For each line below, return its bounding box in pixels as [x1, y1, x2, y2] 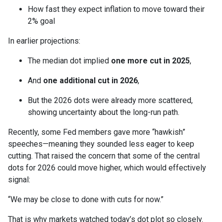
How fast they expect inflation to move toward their [28, 4, 205, 14]
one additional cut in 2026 [43, 76, 138, 86]
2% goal [28, 16, 55, 26]
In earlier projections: [8, 36, 80, 46]
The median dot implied [28, 56, 111, 66]
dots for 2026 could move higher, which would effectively [8, 163, 206, 173]
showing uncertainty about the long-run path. [28, 108, 179, 117]
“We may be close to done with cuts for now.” [8, 195, 164, 205]
